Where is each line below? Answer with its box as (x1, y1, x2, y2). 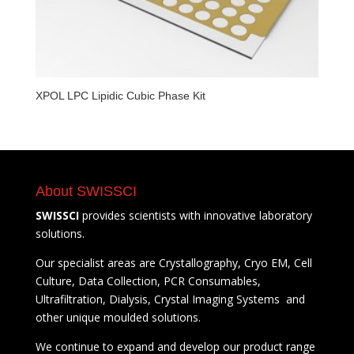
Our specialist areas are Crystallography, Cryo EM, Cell (35, 254, 312, 270)
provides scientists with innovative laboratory (78, 207, 312, 223)
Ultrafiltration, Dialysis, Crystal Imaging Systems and (35, 291, 305, 307)
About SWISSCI (35, 183, 137, 199)
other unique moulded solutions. (35, 309, 201, 325)
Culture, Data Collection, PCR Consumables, (35, 273, 261, 288)
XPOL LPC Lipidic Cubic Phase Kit (35, 88, 205, 102)
